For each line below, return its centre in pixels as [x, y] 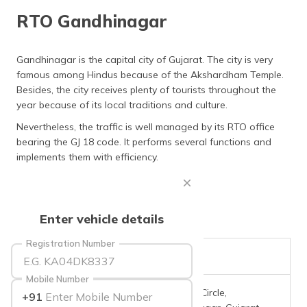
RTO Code [47, 256]
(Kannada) [259, 132]
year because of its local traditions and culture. [123, 105]
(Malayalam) [263, 177]
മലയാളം [256, 165]
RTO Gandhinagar [92, 21]
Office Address [58, 293]
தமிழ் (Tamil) [262, 9]
